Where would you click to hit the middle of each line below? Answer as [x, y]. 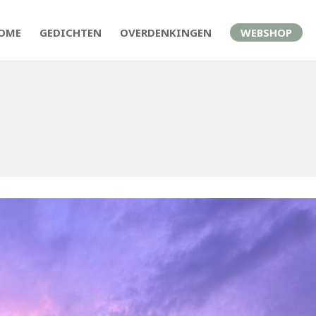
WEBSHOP [266, 32]
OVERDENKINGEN [166, 32]
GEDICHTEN [71, 32]
